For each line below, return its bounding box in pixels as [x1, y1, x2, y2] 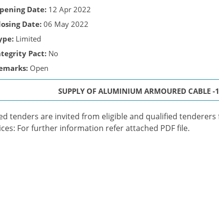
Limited [14, 34, 41, 44]
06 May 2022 [42, 19, 88, 29]
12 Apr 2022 [46, 4, 91, 14]
